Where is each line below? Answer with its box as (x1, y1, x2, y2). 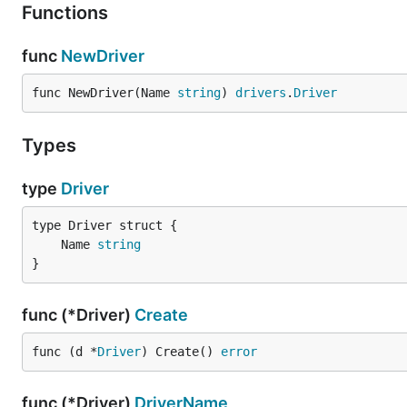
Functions (22, 2, 113, 24)
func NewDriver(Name (32, 85, 177, 100)
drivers (235, 85, 286, 100)
